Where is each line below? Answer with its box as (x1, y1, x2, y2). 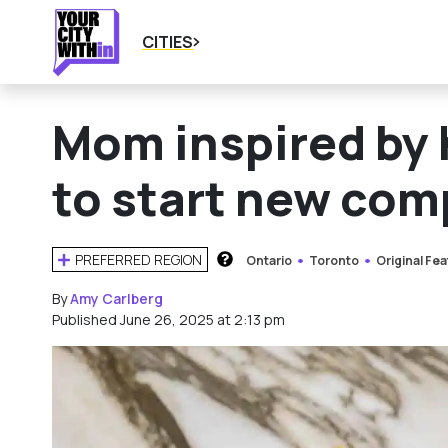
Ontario (246, 252, 293, 269)
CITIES (142, 31, 194, 53)
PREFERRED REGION (75, 250, 203, 269)
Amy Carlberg (70, 289, 163, 308)
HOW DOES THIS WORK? (224, 271, 392, 293)
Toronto (309, 252, 360, 269)
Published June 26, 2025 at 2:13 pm (52, 310, 285, 329)
